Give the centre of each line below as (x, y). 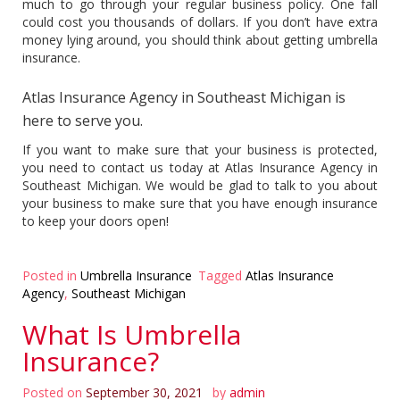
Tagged (222, 275)
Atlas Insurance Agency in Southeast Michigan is (184, 97)
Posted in (51, 275)
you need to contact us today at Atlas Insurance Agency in (200, 167)
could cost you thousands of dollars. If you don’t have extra (200, 21)
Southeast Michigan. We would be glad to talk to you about (200, 185)
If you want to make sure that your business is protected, (200, 149)
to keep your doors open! (97, 221)
